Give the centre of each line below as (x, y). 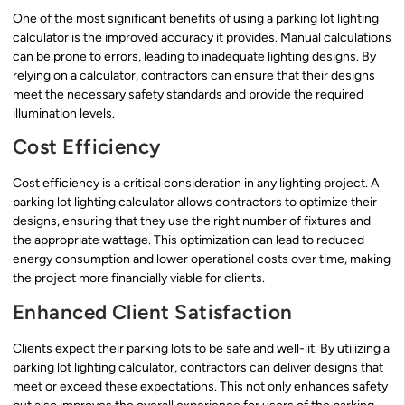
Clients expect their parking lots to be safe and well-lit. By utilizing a (201, 348)
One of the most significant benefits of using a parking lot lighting (196, 18)
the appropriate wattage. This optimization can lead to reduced (188, 240)
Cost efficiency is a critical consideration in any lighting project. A (196, 184)
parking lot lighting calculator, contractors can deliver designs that (198, 367)
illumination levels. (64, 113)
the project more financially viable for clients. (139, 278)
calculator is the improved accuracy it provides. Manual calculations (202, 37)
